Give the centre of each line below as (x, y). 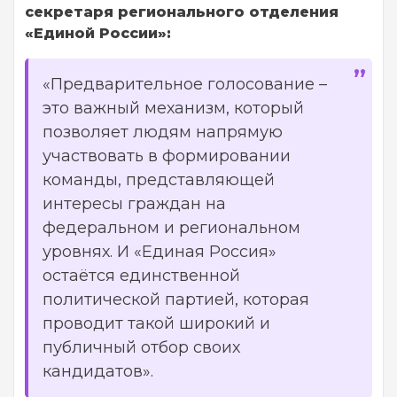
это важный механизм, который (173, 108)
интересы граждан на (134, 203)
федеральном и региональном (171, 227)
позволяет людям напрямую (163, 132)
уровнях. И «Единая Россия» (160, 251)
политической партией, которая (176, 299)
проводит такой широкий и (156, 323)
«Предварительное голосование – (185, 84)
